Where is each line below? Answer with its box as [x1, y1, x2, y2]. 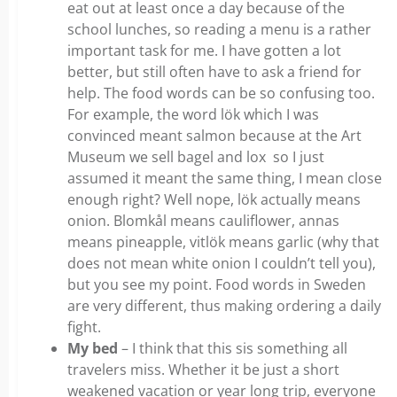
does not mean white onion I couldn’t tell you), [67, 253, 376, 273]
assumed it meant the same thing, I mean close [67, 168, 382, 188]
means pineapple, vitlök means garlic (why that [67, 232, 379, 252]
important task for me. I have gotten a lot [67, 41, 341, 60]
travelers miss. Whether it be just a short [67, 360, 339, 379]
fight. [67, 317, 101, 337]
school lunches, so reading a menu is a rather [67, 19, 371, 39]
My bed [67, 339, 118, 358]
